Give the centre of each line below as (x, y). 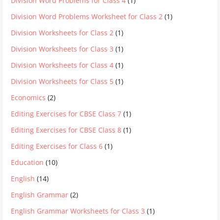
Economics (28, 97)
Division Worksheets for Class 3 (62, 49)
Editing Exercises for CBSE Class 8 (66, 130)
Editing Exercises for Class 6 (57, 146)
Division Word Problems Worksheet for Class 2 (87, 16)
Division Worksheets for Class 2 (62, 33)
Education (27, 162)
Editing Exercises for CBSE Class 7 (66, 114)
